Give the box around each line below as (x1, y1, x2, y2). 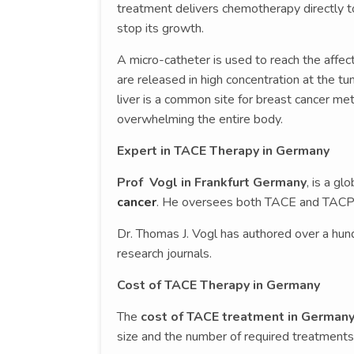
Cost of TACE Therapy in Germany (117, 276, 320, 294)
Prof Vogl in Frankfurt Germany (117, 173, 307, 191)
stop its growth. (117, 19, 204, 37)
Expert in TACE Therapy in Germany (117, 141, 330, 160)
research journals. (117, 244, 212, 262)
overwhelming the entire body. (117, 110, 283, 128)
